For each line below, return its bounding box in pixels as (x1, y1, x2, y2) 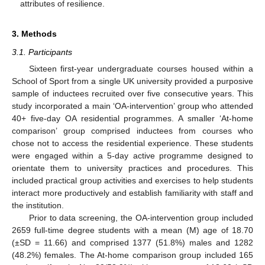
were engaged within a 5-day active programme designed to (12, 150, 253, 160)
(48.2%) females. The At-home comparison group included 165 (12, 250, 253, 260)
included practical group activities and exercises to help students (12, 175, 253, 185)
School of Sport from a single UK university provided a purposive (12, 76, 253, 86)
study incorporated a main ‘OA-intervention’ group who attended (12, 101, 253, 111)
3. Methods (12, 28, 57, 38)
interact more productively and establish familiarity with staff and (12, 188, 253, 198)
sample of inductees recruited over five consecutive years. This (12, 88, 253, 98)
